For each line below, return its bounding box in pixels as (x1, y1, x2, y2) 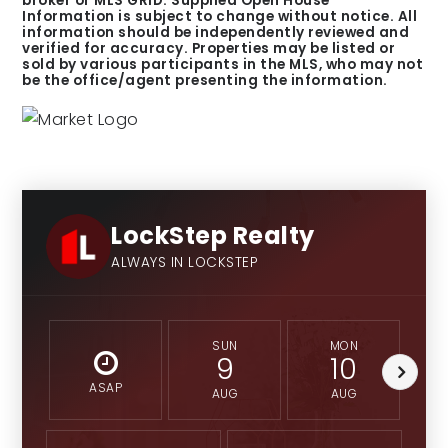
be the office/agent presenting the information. (22, 71, 388, 90)
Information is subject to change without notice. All (22, 7, 418, 26)
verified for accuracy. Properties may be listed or (22, 39, 396, 58)
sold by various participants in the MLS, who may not (22, 55, 424, 74)
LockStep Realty (111, 218, 315, 252)
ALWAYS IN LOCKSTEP (111, 252, 259, 272)
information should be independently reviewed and (22, 23, 410, 42)
